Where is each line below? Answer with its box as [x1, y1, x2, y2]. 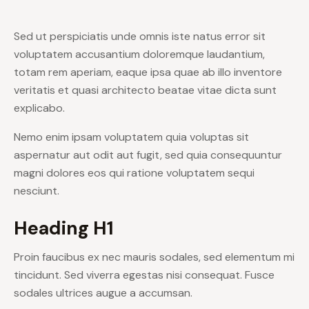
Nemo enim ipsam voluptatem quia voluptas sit [14, 130, 249, 145]
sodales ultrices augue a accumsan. [14, 286, 192, 301]
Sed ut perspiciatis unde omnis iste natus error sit [14, 29, 266, 44]
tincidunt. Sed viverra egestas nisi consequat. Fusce [14, 268, 275, 283]
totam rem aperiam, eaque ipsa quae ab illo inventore [14, 65, 282, 80]
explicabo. [14, 101, 65, 116]
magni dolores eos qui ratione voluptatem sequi [14, 166, 255, 181]
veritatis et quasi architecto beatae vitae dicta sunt [14, 83, 277, 98]
